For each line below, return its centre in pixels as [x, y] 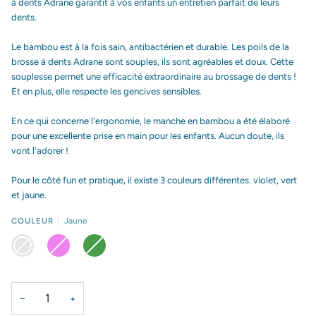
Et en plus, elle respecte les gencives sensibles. [107, 91]
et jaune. [29, 195]
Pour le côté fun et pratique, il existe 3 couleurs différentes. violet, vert [154, 180]
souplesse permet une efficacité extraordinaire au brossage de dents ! [154, 77]
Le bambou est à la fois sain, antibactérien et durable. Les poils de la [150, 47]
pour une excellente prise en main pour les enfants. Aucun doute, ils [148, 136]
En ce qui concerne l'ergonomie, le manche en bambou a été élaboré [151, 121]
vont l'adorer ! [40, 151]
